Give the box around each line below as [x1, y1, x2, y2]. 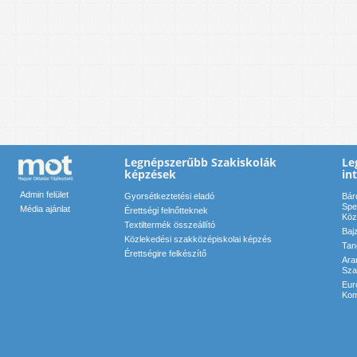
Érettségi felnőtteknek [124, 206, 208, 216]
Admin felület [20, 190, 69, 200]
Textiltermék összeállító [124, 220, 215, 230]
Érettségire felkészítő [124, 249, 206, 259]
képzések [124, 167, 176, 182]
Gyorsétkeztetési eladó [124, 191, 214, 202]
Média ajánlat [20, 204, 70, 214]
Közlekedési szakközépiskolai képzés [124, 234, 272, 245]
